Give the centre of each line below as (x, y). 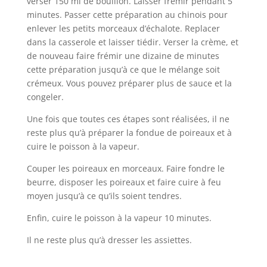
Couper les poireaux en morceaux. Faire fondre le (125, 168)
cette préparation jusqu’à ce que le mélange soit (123, 69)
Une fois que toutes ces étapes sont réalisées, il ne (128, 119)
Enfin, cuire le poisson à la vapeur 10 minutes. (119, 218)
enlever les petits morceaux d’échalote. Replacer (123, 28)
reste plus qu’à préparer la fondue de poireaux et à (129, 132)
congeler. (45, 97)
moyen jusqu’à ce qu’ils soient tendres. (104, 195)
